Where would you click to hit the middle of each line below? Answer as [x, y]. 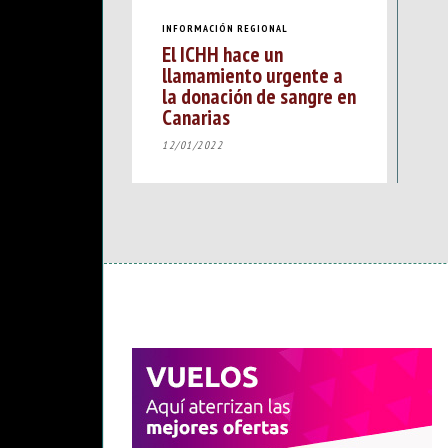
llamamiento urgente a [252, 75]
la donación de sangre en [259, 96]
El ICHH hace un [222, 54]
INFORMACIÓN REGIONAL [225, 28]
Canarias [196, 117]
